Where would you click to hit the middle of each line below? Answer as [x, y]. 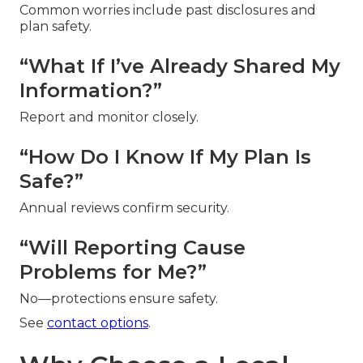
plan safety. [56, 26]
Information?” [91, 90]
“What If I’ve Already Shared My [180, 66]
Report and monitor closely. [109, 117]
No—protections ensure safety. [119, 298]
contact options [98, 322]
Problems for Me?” [113, 271]
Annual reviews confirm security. [124, 207]
